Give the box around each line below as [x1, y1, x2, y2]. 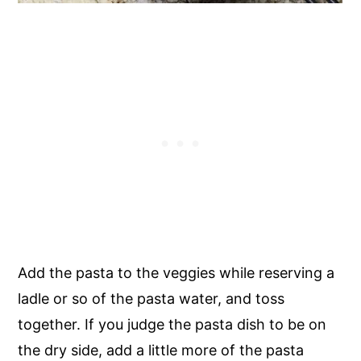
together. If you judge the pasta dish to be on [18, 315, 327, 333]
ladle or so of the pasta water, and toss [18, 289, 285, 307]
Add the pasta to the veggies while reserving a [18, 263, 335, 281]
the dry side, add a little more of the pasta [18, 341, 305, 359]
